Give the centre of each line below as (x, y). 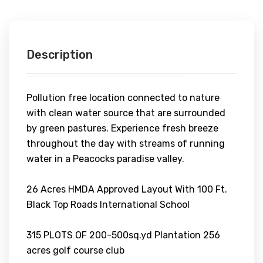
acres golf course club (75, 250)
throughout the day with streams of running (126, 143)
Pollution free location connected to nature (123, 97)
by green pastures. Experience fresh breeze (122, 128)
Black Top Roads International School (108, 204)
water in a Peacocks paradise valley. (105, 159)
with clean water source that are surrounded (126, 113)
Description (60, 54)
